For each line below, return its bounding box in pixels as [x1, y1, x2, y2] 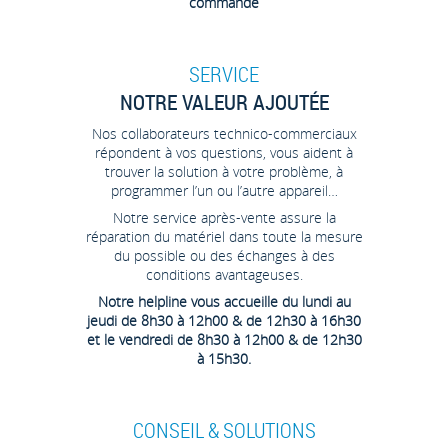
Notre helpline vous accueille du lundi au [97, 291, 351, 311]
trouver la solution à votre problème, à [105, 161, 343, 181]
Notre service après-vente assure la [112, 207, 336, 227]
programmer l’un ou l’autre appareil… [110, 180, 338, 200]
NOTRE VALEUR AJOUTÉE [119, 87, 329, 116]
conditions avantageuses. [145, 264, 303, 284]
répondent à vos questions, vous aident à [95, 142, 353, 162]
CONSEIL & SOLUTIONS [132, 415, 316, 444]
